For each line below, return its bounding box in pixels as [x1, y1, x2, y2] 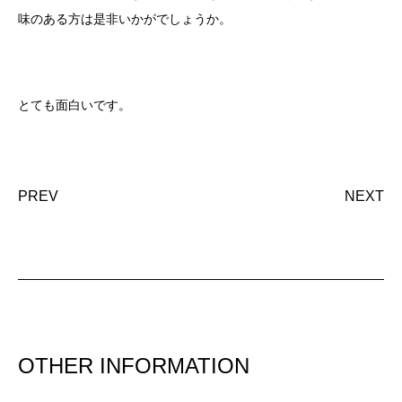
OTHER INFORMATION [18, 353, 249, 378]
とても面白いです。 [18, 97, 131, 112]
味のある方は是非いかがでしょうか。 [18, 11, 232, 26]
